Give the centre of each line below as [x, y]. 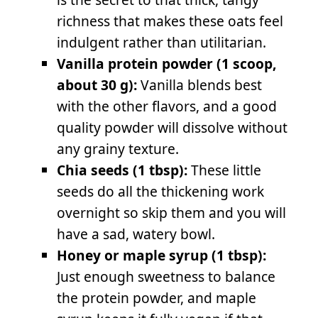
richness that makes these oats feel [170, 21]
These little [224, 170]
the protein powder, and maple [157, 297]
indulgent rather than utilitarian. [161, 42]
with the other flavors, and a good [167, 106]
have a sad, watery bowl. [136, 234]
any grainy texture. [118, 148]
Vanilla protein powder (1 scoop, [166, 63]
